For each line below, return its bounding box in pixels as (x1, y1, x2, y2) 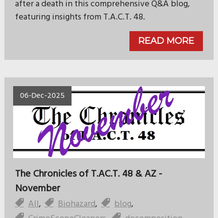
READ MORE (138, 35, 195, 46)
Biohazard (57, 197, 95, 211)
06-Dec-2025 (19, 89, 65, 102)
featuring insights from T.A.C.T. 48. (15, 10, 145, 24)
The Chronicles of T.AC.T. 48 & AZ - (15, 166, 162, 182)
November (15, 181, 60, 197)
